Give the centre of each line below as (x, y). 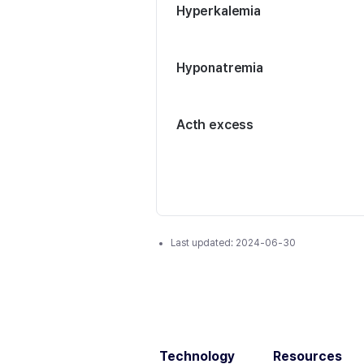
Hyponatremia (220, 68)
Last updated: (204, 243)
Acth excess (215, 125)
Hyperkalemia (219, 11)
